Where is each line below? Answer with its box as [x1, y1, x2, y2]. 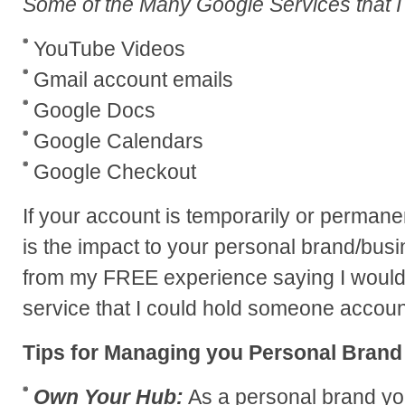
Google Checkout [33, 159, 196, 184]
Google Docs [33, 98, 155, 122]
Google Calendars [33, 128, 203, 153]
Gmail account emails [33, 67, 233, 91]
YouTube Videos [33, 36, 185, 61]
